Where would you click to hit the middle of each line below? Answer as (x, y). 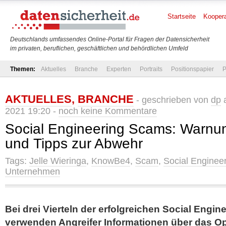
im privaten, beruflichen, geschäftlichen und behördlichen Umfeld (99, 48)
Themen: (23, 69)
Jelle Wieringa (58, 161)
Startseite (182, 16)
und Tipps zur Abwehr (74, 144)
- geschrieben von (172, 100)
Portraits (151, 69)
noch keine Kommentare (108, 111)
